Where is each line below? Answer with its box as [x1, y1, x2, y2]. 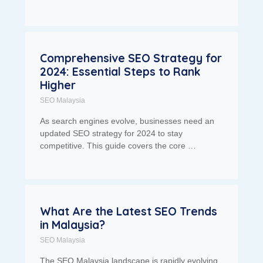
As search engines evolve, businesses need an [39, 116, 214, 126]
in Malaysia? [39, 218, 105, 232]
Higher [39, 78, 76, 93]
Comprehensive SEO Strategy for [39, 51, 222, 66]
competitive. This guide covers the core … [39, 141, 196, 151]
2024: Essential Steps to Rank [39, 65, 200, 79]
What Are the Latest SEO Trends [39, 204, 217, 219]
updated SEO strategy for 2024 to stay [39, 129, 183, 139]
